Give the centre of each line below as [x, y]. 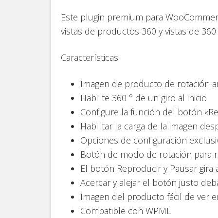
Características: [90, 57]
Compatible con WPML [126, 210]
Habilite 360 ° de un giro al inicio [144, 98]
